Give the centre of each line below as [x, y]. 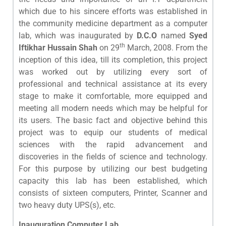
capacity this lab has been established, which [113, 181]
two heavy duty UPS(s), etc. [67, 205]
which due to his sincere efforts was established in [113, 11]
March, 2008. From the [166, 48]
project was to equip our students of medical [113, 132]
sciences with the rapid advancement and [113, 145]
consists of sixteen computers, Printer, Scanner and [113, 193]
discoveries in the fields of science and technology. [113, 157]
